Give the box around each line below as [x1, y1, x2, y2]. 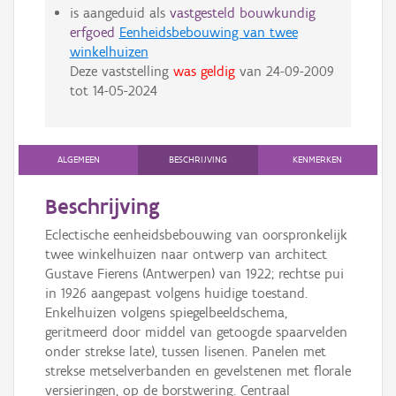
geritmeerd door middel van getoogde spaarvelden [45, 324, 347, 341]
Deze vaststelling [69, 63, 173, 80]
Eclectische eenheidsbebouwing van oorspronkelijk [45, 226, 347, 244]
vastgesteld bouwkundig [169, 4, 316, 22]
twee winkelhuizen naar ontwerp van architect [45, 246, 327, 263]
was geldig [172, 63, 235, 80]
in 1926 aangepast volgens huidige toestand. [45, 285, 308, 302]
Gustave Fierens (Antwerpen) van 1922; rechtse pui [45, 265, 344, 283]
